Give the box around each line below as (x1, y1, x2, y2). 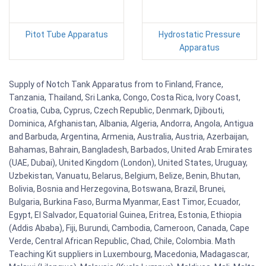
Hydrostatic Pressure (159, 29, 240, 39)
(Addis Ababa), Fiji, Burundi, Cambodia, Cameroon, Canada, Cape (9, 223, 249, 233)
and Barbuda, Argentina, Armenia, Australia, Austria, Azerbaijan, (9, 131, 249, 141)
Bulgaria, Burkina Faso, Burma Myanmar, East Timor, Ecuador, (9, 197, 240, 207)
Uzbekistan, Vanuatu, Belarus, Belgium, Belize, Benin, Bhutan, (9, 170, 240, 180)
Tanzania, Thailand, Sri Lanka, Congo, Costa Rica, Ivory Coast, (9, 92, 240, 102)
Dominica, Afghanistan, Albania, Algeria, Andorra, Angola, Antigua (9, 118, 254, 128)
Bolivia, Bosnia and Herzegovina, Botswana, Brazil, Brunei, (9, 183, 226, 194)
